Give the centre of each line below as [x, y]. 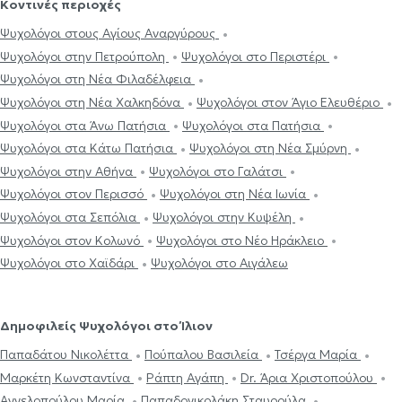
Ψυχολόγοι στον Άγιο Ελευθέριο [290, 102]
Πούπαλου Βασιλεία [203, 355]
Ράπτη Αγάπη [187, 377]
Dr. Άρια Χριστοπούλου [309, 377]
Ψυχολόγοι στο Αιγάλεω [219, 263]
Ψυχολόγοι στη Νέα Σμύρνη [270, 149]
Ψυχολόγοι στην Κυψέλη [224, 218]
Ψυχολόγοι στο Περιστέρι [255, 56]
